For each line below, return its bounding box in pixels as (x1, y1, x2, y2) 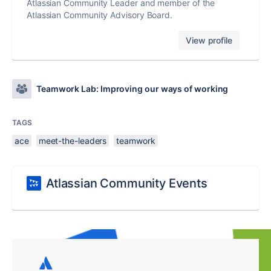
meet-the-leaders (38, 135, 107, 146)
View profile (186, 35, 232, 46)
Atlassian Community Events (46, 176, 207, 191)
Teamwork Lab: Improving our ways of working (36, 83, 229, 94)
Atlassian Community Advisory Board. (27, 10, 173, 21)
